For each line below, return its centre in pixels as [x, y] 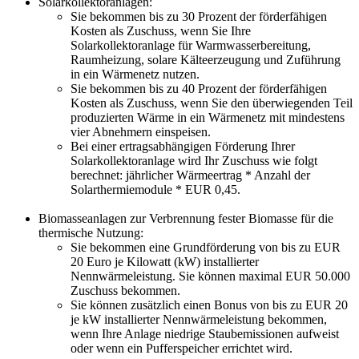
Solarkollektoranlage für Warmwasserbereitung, [191, 46]
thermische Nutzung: [91, 233]
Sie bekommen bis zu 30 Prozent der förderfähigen [199, 17]
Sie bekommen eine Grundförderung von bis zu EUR [206, 248]
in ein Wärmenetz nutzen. [135, 75]
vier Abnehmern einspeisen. [141, 132]
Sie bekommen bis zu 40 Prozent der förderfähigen [199, 89]
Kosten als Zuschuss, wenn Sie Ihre [161, 31]
